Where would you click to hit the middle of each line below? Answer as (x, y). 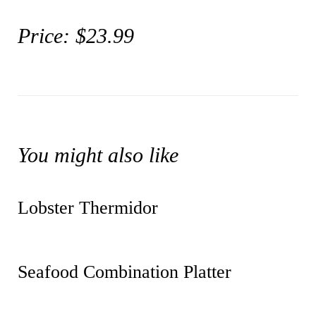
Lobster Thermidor (88, 208)
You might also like (98, 155)
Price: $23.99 (76, 36)
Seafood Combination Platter (124, 272)
